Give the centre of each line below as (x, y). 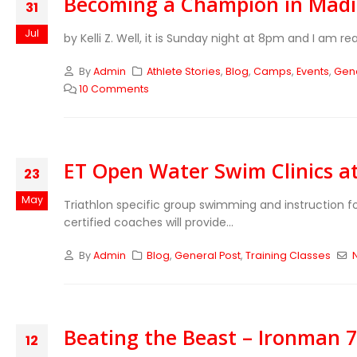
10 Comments (114, 89)
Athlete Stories (184, 71)
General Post (208, 255)
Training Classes (288, 255)
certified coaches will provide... (149, 222)
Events (313, 71)
